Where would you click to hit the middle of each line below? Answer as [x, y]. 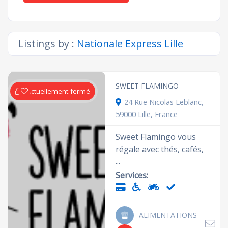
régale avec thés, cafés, [160, 149]
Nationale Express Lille [130, 44]
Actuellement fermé [59, 91]
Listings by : [48, 44]
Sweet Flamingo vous [156, 137]
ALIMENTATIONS [168, 215]
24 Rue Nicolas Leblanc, [164, 102]
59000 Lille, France [147, 114]
